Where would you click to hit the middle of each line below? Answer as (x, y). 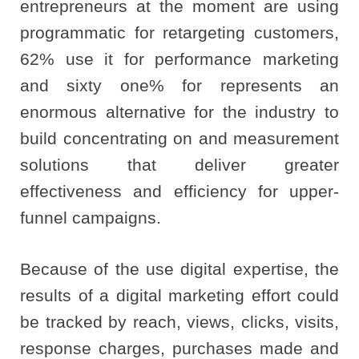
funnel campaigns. (91, 218)
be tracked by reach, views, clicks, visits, (179, 322)
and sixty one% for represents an (179, 86)
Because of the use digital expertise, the (179, 269)
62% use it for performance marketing (179, 59)
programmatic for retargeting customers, (179, 33)
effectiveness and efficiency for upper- (179, 192)
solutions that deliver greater (179, 165)
